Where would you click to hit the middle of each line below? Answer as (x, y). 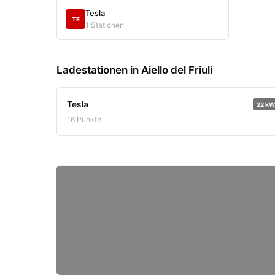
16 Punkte (84, 119)
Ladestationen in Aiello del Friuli (134, 70)
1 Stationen (105, 25)
